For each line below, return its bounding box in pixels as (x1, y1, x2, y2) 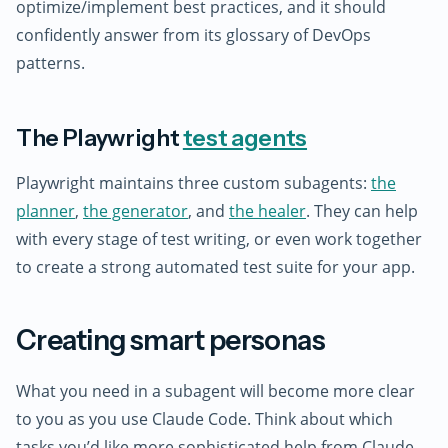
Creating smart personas (16, 323, 326, 358)
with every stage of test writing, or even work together (16, 228, 422, 251)
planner (16, 200, 75, 223)
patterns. (16, 51, 85, 74)
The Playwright (16, 123, 183, 152)
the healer (229, 200, 306, 223)
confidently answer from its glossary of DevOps (16, 23, 371, 46)
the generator (83, 200, 188, 223)
